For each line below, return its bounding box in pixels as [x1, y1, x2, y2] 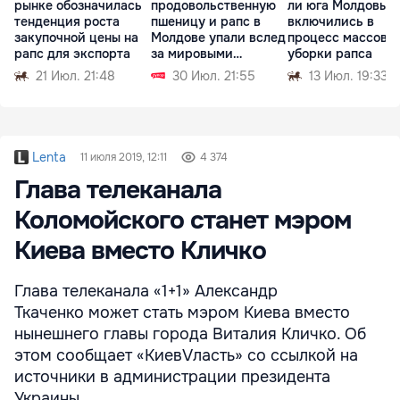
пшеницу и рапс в [151, 13, 261, 30]
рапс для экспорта [14, 46, 130, 62]
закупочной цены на [14, 29, 138, 46]
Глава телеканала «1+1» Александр [14, 281, 278, 302]
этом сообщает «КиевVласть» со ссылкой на [14, 346, 358, 366]
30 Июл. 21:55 [172, 68, 255, 85]
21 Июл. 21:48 [36, 68, 115, 85]
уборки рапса [287, 46, 372, 62]
